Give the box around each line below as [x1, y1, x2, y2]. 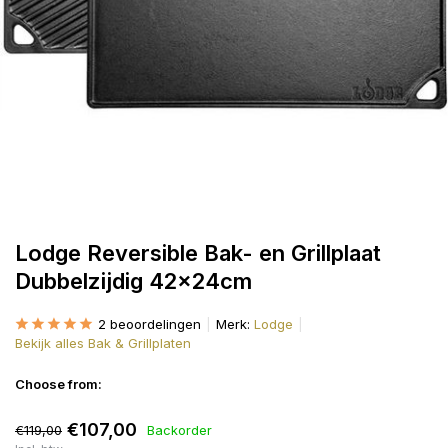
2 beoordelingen [98, 316, 201, 332]
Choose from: [15, 376, 102, 392]
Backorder [147, 421, 212, 438]
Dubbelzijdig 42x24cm [15, 268, 252, 294]
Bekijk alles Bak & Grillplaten [15, 335, 191, 351]
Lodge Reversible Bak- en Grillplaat [15, 240, 381, 266]
